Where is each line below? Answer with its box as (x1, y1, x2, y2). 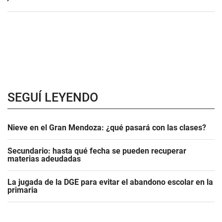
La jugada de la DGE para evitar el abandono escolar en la (7, 177, 213, 187)
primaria (7, 185, 38, 195)
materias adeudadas (7, 154, 81, 164)
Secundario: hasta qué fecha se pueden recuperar (7, 146, 186, 156)
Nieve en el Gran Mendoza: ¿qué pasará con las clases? (7, 122, 206, 132)
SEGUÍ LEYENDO (7, 90, 98, 105)
